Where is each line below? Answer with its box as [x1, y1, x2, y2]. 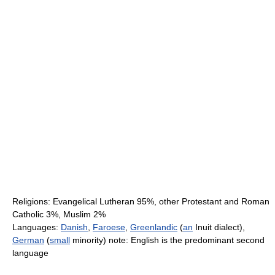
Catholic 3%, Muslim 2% [12, 209, 106, 219]
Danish [61, 222, 88, 232]
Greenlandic [130, 222, 177, 232]
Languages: [12, 222, 61, 232]
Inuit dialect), [193, 222, 245, 232]
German [12, 235, 44, 245]
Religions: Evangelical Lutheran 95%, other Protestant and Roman [12, 196, 269, 206]
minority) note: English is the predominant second [70, 235, 265, 245]
